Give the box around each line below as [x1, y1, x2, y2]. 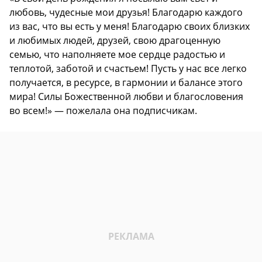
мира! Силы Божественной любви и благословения [9, 89, 243, 103]
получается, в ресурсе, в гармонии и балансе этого [9, 75, 243, 89]
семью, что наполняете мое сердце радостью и [9, 47, 225, 61]
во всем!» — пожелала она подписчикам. [9, 104, 197, 117]
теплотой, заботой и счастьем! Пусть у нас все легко [9, 61, 247, 75]
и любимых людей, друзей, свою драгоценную [9, 33, 220, 47]
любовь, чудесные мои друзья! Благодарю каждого [9, 5, 243, 19]
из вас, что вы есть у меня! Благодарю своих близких [9, 19, 250, 33]
